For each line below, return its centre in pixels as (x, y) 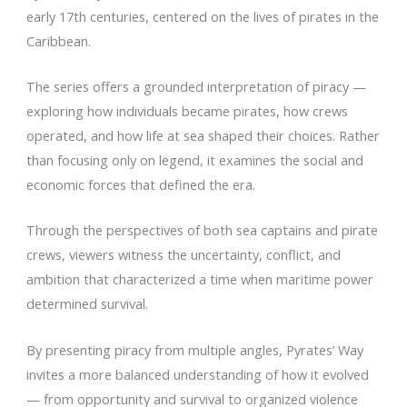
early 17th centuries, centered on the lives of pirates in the (203, 16)
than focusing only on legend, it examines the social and (195, 159)
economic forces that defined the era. (141, 184)
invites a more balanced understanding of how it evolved (198, 374)
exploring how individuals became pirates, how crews (188, 110)
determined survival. (88, 304)
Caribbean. (59, 40)
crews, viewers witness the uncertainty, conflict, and (184, 255)
